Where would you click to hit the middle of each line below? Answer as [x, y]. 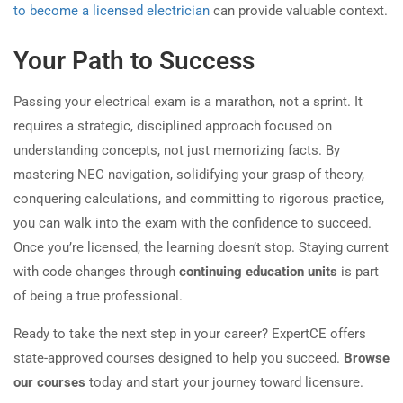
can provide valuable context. [299, 11]
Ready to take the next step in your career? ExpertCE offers [190, 334]
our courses [49, 383]
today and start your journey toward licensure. [224, 383]
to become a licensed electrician [112, 11]
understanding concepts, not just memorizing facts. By [177, 151]
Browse [367, 358]
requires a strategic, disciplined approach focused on [173, 126]
